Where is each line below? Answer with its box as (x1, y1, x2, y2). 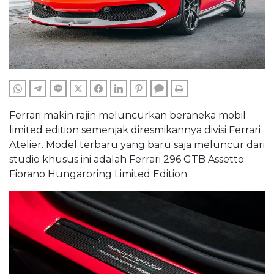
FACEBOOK (106, 84, 144, 93)
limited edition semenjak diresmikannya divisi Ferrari (9, 124, 261, 136)
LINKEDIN (126, 84, 158, 93)
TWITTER (86, 84, 117, 93)
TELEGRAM (45, 84, 83, 93)
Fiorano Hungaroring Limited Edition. (9, 168, 189, 180)
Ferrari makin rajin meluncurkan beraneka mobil (9, 109, 246, 121)
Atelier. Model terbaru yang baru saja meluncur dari (9, 139, 265, 150)
